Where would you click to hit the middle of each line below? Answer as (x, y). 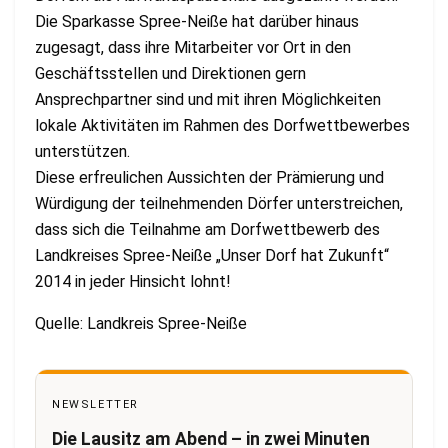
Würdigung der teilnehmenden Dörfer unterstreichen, (219, 203)
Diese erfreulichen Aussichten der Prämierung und (209, 177)
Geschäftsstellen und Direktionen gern (170, 73)
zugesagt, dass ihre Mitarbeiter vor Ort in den (193, 47)
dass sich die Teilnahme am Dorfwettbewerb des (207, 229)
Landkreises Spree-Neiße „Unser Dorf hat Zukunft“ (212, 255)
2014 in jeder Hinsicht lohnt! (133, 281)
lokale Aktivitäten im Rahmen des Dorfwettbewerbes (222, 125)
